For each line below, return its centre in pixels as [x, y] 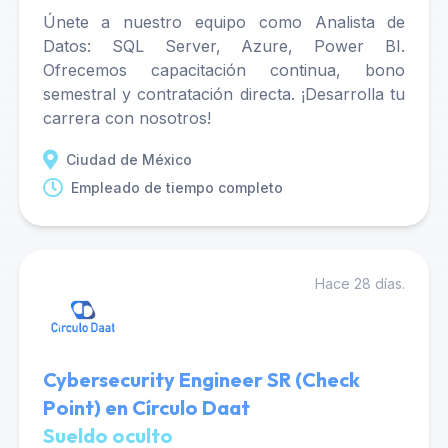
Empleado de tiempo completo [176, 187]
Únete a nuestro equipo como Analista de [224, 22]
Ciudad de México [128, 159]
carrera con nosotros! [126, 118]
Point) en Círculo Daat [146, 407]
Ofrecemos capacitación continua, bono [224, 70]
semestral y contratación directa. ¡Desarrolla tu [224, 94]
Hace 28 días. [360, 283]
